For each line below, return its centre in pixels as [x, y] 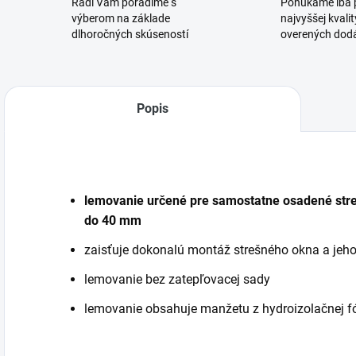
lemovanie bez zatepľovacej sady [177, 279]
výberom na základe [121, 18]
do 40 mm [113, 221]
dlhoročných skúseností [130, 34]
